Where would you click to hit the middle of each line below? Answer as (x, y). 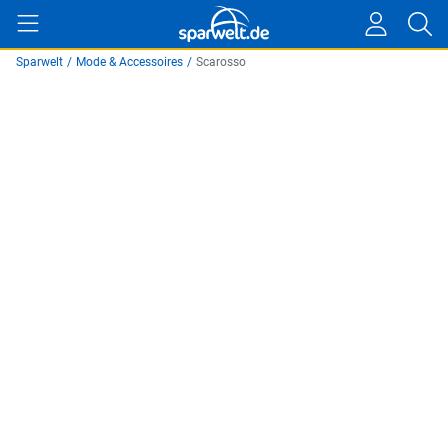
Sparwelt (39, 62)
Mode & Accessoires (129, 62)
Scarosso (221, 62)
